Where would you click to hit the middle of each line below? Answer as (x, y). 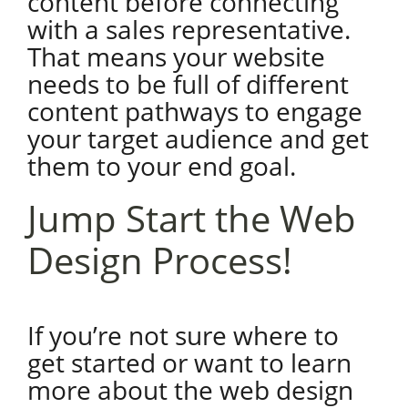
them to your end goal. (164, 166)
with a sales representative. (189, 29)
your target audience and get (198, 138)
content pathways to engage (194, 111)
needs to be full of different (188, 84)
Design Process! (164, 260)
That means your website (176, 56)
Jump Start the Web (191, 218)
